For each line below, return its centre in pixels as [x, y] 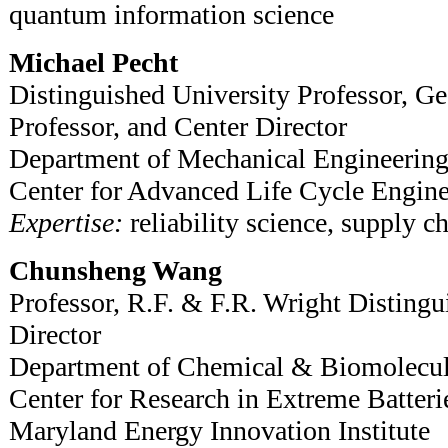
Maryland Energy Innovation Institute [226, 430]
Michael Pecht [93, 62]
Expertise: [66, 222]
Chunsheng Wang [115, 270]
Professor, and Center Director [178, 126]
